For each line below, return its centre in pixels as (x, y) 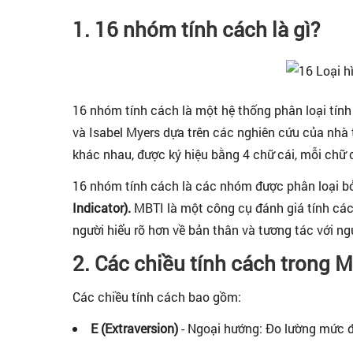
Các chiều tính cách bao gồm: (157, 297)
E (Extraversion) (134, 328)
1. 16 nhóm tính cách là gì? (196, 29)
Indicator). (102, 208)
